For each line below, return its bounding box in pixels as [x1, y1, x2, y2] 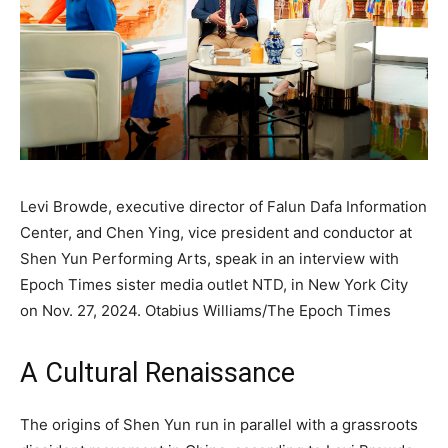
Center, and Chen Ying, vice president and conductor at [20, 223, 412, 242]
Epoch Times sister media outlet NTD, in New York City [20, 275, 408, 294]
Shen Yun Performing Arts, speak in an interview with [20, 249, 399, 268]
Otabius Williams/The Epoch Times [145, 301, 391, 320]
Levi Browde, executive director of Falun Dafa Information [20, 197, 427, 216]
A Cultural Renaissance [20, 357, 295, 389]
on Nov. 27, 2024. [20, 301, 145, 320]
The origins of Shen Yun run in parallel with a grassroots [20, 415, 418, 434]
